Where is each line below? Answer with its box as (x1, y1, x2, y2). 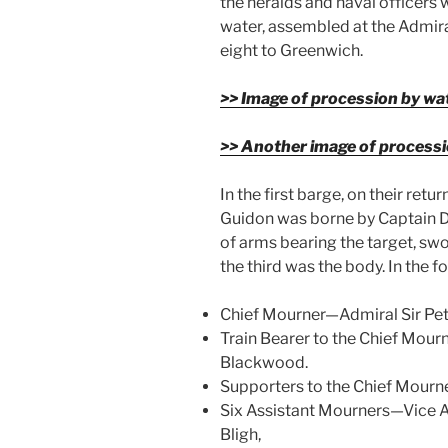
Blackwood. (220, 352, 308, 372)
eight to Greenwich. (220, 40, 363, 60)
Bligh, (220, 424, 261, 444)
